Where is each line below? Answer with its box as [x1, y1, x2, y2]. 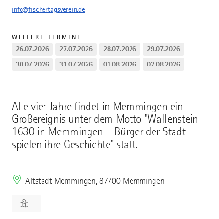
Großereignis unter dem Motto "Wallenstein [12, 112, 198, 126]
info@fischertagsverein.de [12, 5, 85, 14]
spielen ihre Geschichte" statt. [12, 138, 138, 152]
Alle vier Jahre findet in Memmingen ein [12, 100, 183, 113]
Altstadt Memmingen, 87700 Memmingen [25, 176, 165, 186]
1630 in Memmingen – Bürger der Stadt [12, 125, 186, 139]
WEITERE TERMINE [12, 33, 82, 41]
